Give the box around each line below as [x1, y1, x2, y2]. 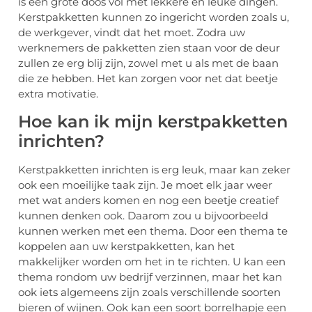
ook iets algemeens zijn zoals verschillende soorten [18, 285, 281, 299]
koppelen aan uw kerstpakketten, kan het [18, 239, 235, 253]
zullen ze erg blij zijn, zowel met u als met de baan [18, 56, 279, 70]
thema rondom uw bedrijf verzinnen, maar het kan [18, 270, 282, 283]
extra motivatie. [18, 87, 98, 101]
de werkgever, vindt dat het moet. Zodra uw [18, 26, 245, 40]
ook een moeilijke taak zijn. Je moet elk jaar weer [18, 178, 272, 192]
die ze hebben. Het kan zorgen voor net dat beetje [18, 72, 278, 86]
